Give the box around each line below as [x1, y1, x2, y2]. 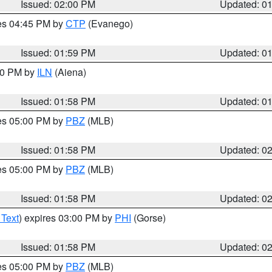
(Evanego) [86, 16, 133, 30]
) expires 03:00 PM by [19, 211, 115, 225]
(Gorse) [131, 211, 166, 225]
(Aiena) [52, 65, 86, 79]
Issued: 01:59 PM [21, 46, 96, 59]
